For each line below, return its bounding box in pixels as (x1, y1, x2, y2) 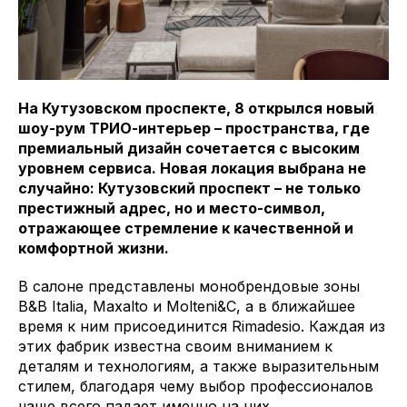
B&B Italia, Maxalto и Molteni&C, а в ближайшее (18, 297, 355, 315)
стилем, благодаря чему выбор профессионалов (18, 377, 373, 395)
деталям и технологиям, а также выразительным (18, 357, 379, 375)
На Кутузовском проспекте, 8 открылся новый (18, 99, 374, 117)
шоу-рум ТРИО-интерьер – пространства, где (18, 119, 370, 137)
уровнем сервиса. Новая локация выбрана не (18, 159, 366, 177)
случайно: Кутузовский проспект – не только (18, 179, 361, 197)
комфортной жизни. (18, 239, 169, 257)
